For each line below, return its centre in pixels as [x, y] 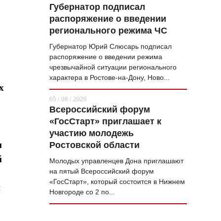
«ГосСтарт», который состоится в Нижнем [117, 182]
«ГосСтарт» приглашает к [105, 121]
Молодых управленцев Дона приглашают [116, 161]
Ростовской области [94, 145]
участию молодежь [92, 133]
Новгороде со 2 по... [82, 192]
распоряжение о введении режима [106, 57]
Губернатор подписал [97, 7]
